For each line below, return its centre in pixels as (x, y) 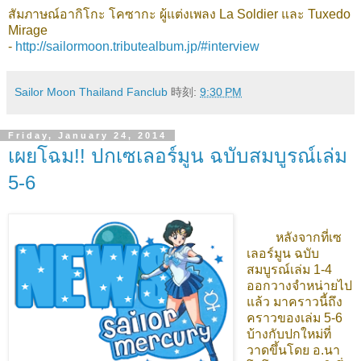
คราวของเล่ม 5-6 (294, 317)
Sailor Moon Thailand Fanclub (91, 91)
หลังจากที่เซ (308, 237)
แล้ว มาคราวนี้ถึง (294, 301)
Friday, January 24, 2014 (87, 135)
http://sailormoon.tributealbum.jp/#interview (137, 46)
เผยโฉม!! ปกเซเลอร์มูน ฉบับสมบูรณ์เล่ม (178, 156)
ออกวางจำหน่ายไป (299, 285)
